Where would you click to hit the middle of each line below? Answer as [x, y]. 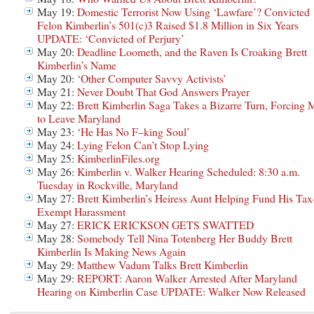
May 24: [57, 144]
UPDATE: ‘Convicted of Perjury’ [111, 38]
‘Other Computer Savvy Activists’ [152, 78]
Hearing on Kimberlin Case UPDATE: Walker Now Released [171, 291]
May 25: [57, 158]
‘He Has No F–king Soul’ [134, 131]
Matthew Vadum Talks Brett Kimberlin [163, 264]
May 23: [57, 131]
